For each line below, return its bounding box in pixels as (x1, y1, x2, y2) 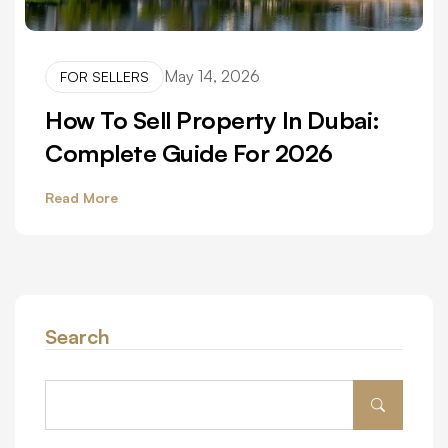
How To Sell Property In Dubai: (45, 104, 380, 135)
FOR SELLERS (60, 67, 149, 85)
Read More (45, 188, 118, 206)
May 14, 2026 (164, 66, 260, 87)
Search (45, 323, 110, 349)
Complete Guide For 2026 (45, 137, 333, 168)
